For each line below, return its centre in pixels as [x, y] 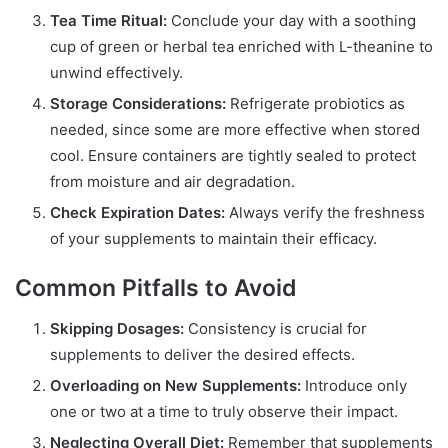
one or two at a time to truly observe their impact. [224, 411]
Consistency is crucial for [275, 328]
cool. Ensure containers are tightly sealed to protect [233, 156]
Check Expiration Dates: [137, 213]
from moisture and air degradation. [172, 182]
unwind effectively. [116, 73]
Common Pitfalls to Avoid [156, 288]
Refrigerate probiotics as [315, 104]
